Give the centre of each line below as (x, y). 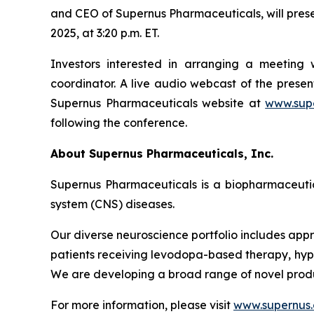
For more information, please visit (142, 305)
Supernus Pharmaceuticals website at (158, 103)
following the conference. (119, 123)
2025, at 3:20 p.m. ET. (105, 33)
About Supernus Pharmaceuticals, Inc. (162, 154)
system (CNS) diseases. (112, 204)
